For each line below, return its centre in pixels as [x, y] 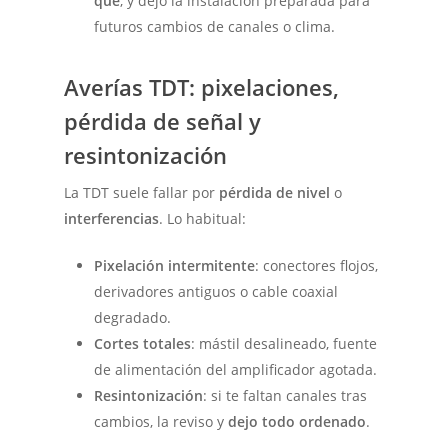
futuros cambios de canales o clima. [215, 26]
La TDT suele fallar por [142, 192]
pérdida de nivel [275, 192]
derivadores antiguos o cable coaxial [216, 291]
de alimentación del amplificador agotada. [236, 369]
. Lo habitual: [203, 218]
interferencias [112, 218]
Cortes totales [143, 343]
